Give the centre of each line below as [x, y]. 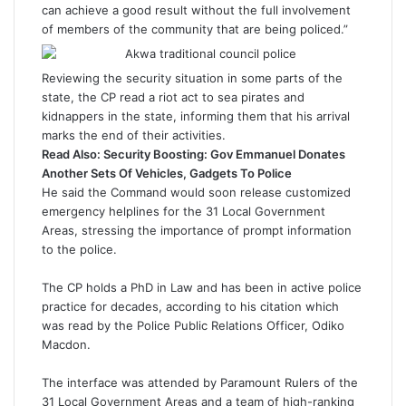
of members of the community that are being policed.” [195, 29]
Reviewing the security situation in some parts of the [192, 78]
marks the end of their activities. [134, 135]
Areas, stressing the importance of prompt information [197, 230]
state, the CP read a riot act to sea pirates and [173, 97]
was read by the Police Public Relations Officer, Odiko [193, 325]
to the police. [79, 249]
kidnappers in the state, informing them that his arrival [196, 116]
